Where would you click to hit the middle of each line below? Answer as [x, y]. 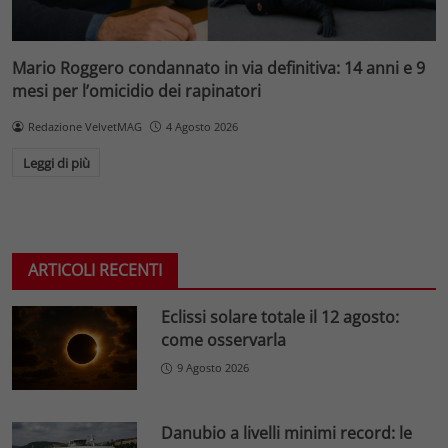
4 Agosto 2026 [201, 126]
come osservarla [224, 340]
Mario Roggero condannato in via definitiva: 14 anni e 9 [218, 67]
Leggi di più [56, 162]
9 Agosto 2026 [213, 368]
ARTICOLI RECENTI [95, 270]
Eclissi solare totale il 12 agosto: [280, 317]
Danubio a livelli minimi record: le [287, 432]
